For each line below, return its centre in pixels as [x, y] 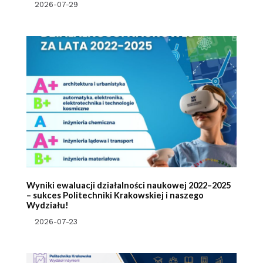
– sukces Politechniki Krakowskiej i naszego [115, 195]
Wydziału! [47, 205]
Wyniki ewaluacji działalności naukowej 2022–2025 [128, 185]
